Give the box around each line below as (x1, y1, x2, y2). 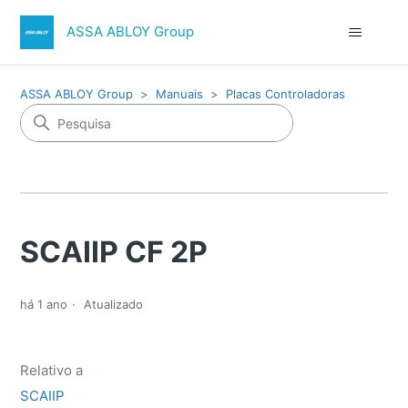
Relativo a (20, 362, 84, 380)
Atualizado (84, 297, 144, 312)
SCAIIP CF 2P (20, 234, 209, 270)
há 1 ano (20, 297, 68, 312)
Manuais (156, 87, 204, 101)
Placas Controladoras (226, 87, 346, 101)
